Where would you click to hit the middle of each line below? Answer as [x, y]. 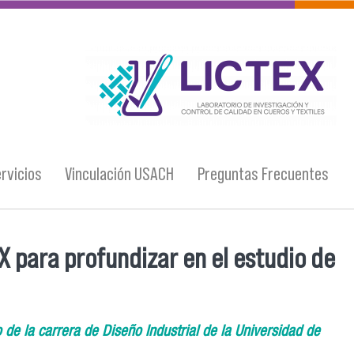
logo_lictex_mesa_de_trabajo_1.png [164, 86]
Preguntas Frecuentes [263, 174]
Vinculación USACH [120, 174]
